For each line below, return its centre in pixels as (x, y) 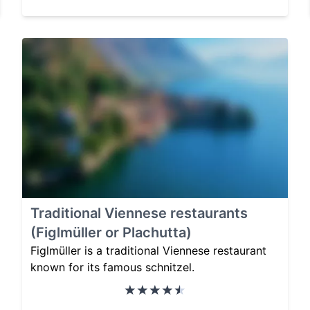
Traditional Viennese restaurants (139, 213)
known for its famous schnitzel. (112, 267)
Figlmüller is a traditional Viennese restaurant (148, 250)
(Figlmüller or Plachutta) (111, 232)
